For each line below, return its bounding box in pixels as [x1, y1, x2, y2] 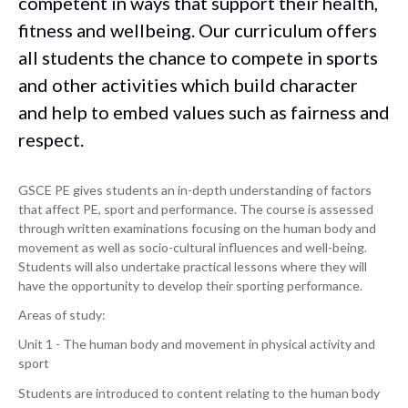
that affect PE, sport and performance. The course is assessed [18, 201, 373, 217]
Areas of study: [18, 307, 108, 323]
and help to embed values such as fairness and [18, 101, 390, 123]
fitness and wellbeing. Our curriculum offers [18, 19, 377, 41]
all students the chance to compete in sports [18, 46, 378, 68]
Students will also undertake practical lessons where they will [18, 259, 367, 274]
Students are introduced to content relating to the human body [18, 384, 380, 401]
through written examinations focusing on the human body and [18, 220, 376, 236]
